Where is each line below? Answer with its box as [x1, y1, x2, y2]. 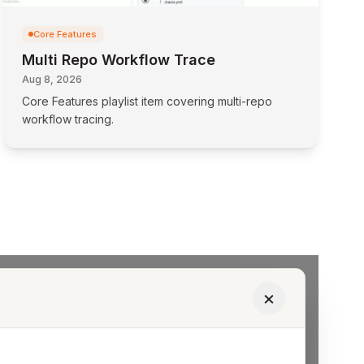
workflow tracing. [21, 112, 114, 126]
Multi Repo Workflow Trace [21, 51, 215, 68]
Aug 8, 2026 [21, 73, 82, 85]
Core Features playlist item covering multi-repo [21, 94, 272, 108]
